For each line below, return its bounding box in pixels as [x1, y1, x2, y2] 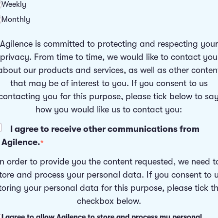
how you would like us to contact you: [36, 105, 182, 115]
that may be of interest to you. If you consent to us [10, 78, 208, 89]
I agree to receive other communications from [10, 124, 200, 134]
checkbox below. [76, 196, 141, 206]
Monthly [1, 15, 30, 24]
